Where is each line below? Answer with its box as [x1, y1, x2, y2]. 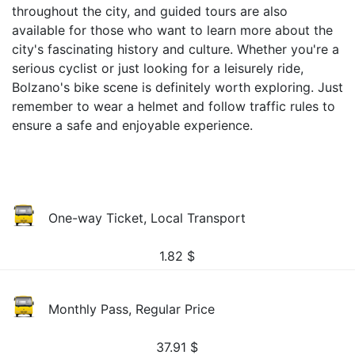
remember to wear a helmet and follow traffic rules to [12, 98, 335, 114]
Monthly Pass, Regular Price [48, 301, 216, 317]
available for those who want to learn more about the [12, 22, 333, 38]
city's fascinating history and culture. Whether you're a [12, 41, 339, 57]
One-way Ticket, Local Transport [48, 210, 246, 226]
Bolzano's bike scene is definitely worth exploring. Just [12, 79, 343, 95]
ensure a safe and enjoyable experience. [12, 117, 253, 133]
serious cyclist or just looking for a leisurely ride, [12, 60, 303, 76]
